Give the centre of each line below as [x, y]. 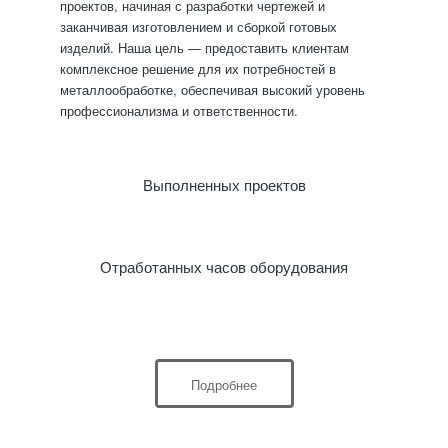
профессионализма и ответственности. [179, 111]
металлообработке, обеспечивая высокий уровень [212, 90]
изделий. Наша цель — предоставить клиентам [204, 48]
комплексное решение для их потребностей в [198, 69]
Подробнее [224, 385]
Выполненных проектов [224, 185]
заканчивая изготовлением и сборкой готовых [198, 27]
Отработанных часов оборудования [224, 267]
